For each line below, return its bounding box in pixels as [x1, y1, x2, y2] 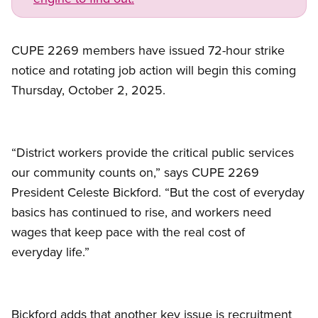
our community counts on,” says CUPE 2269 [11, 163, 259, 182]
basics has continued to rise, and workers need [11, 203, 271, 221]
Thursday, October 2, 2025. [11, 81, 165, 99]
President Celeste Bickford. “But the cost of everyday [11, 183, 305, 202]
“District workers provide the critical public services [11, 143, 294, 162]
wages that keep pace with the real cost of [11, 223, 245, 241]
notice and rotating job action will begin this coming [11, 61, 296, 79]
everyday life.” [11, 243, 89, 261]
